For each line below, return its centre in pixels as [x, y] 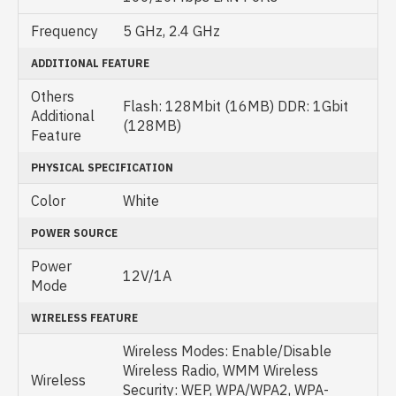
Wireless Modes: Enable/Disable [227, 351]
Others [53, 96]
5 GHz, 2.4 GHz [171, 31]
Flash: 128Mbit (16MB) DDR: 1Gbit [236, 106]
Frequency [65, 31]
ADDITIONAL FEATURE [90, 63]
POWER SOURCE [74, 233]
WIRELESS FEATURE [84, 318]
